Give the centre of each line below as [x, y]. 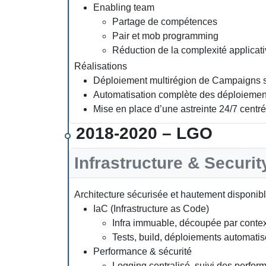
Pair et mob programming [165, 36]
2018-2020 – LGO [144, 134]
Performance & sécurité [142, 252]
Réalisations [101, 66]
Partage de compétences [165, 22]
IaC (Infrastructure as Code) [151, 209]
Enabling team [124, 7]
